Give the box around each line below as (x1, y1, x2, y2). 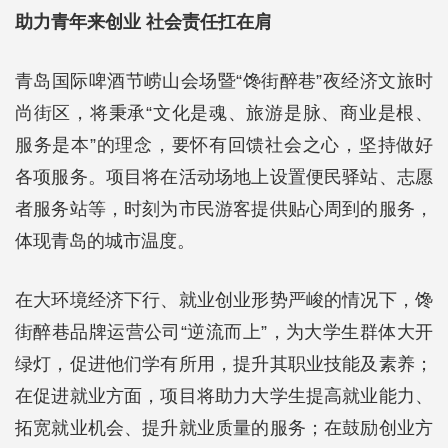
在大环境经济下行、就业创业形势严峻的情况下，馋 (15, 290, 433, 310)
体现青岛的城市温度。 (15, 231, 195, 251)
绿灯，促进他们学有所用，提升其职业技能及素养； (15, 354, 433, 374)
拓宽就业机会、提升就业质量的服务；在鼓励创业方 (15, 418, 433, 438)
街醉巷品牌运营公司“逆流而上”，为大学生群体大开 (15, 322, 433, 342)
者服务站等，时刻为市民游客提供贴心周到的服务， (15, 199, 433, 219)
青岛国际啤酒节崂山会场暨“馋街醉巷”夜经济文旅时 (15, 71, 433, 91)
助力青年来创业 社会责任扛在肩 (15, 12, 272, 32)
